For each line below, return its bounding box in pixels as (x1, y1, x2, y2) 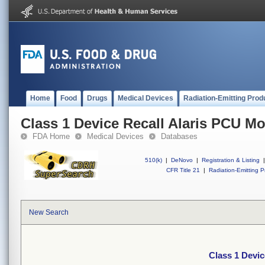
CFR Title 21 (166, 167, 200, 173)
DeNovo (171, 157, 193, 163)
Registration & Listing (202, 157, 260, 163)
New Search (29, 208, 69, 216)
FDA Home (33, 132, 70, 141)
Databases (161, 132, 198, 141)
